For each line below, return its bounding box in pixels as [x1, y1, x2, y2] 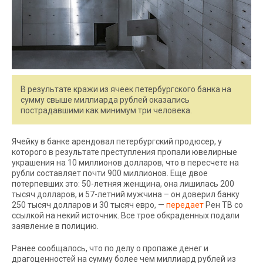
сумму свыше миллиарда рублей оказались [21, 95, 190, 104]
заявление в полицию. [12, 221, 99, 231]
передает [166, 200, 204, 210]
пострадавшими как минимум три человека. [21, 106, 192, 115]
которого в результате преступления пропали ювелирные [12, 147, 237, 157]
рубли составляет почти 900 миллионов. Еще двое [12, 168, 208, 178]
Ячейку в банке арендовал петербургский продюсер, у [12, 137, 222, 146]
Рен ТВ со [204, 200, 243, 210]
